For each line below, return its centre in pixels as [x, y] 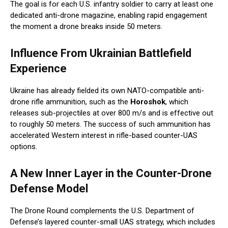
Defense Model [49, 189]
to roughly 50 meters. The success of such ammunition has [110, 124]
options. [24, 147]
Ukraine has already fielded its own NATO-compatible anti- [107, 91]
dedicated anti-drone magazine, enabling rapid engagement [109, 16]
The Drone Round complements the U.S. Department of [102, 211]
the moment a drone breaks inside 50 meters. [86, 27]
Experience [38, 69]
